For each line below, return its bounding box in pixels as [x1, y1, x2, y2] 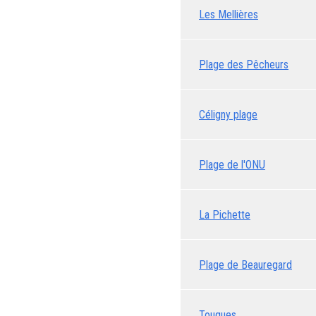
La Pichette [199, 207, 250, 221]
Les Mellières [199, 7, 258, 21]
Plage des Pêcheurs [199, 57, 288, 71]
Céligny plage [199, 107, 257, 121]
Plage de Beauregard [199, 257, 292, 272]
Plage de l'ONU [199, 157, 265, 171]
